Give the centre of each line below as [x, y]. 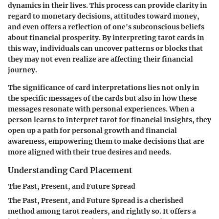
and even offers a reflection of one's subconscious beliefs [106, 27]
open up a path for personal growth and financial [92, 131]
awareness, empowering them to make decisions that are [106, 142]
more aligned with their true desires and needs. [89, 152]
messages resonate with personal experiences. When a [101, 109]
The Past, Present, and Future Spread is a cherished [96, 200]
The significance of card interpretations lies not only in [104, 88]
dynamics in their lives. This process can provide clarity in [108, 6]
